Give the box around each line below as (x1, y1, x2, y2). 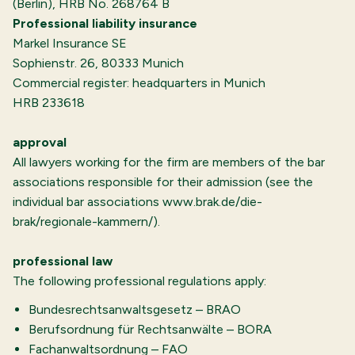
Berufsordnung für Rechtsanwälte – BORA (29, 322, 272, 338)
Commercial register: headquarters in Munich (13, 75, 265, 90)
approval (13, 135, 67, 150)
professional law (13, 254, 113, 269)
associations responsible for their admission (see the (13, 174, 313, 189)
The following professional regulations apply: (13, 273, 266, 288)
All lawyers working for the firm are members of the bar (13, 155, 325, 170)
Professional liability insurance (13, 16, 197, 31)
